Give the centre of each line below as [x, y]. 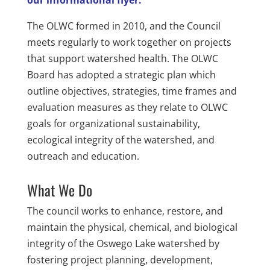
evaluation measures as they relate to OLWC [127, 107]
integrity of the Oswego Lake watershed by [123, 243]
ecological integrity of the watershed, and [121, 140]
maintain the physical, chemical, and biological [132, 227]
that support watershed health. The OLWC [122, 58]
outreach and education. [83, 156]
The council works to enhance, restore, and [125, 211]
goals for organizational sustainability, [113, 124]
